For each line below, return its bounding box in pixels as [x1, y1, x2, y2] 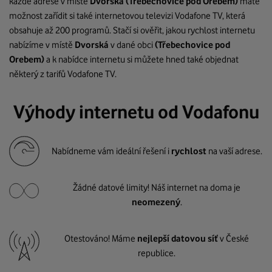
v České [218, 233, 249, 244]
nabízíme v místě [9, 39, 75, 50]
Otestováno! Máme [64, 233, 137, 244]
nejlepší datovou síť [137, 233, 218, 244]
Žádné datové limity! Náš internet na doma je [73, 182, 240, 193]
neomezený [131, 197, 180, 208]
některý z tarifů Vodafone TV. [9, 69, 117, 80]
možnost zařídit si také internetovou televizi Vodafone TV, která [9, 10, 245, 21]
